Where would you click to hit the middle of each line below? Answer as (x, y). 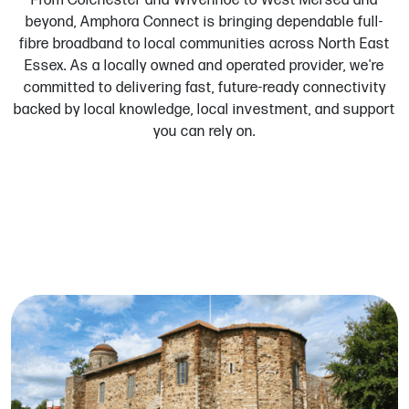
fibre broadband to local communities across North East (204, 45)
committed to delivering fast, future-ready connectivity (204, 89)
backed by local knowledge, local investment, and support (204, 110)
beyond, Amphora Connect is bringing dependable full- (204, 23)
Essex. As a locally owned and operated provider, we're (204, 67)
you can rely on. (204, 132)
